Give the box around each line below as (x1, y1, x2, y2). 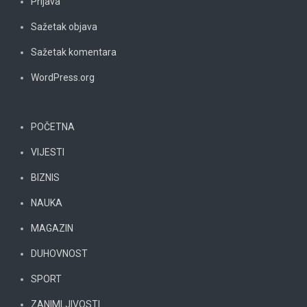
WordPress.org (31, 71, 95, 83)
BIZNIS (31, 171, 60, 183)
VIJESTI (31, 146, 64, 158)
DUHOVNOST (31, 247, 88, 259)
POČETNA (31, 121, 75, 132)
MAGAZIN (31, 222, 73, 234)
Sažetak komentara (31, 46, 116, 58)
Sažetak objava (31, 21, 97, 32)
